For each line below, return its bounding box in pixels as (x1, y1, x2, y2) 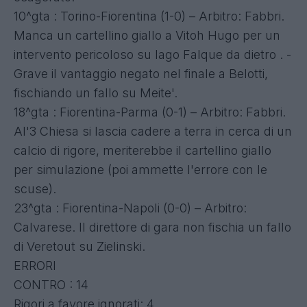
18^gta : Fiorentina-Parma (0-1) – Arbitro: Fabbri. (14, 104, 286, 119)
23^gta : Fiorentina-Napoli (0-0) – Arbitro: (14, 200, 247, 215)
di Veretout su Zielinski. (14, 238, 145, 254)
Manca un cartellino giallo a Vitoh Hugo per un (14, 27, 280, 42)
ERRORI (14, 258, 56, 273)
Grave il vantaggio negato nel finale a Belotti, (14, 66, 268, 81)
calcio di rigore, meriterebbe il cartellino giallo (14, 143, 271, 158)
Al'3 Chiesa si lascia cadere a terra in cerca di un (14, 123, 292, 138)
